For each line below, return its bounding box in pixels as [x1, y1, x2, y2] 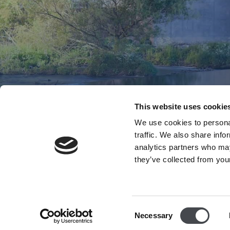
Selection [134, 217, 166, 226]
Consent [134, 204, 163, 214]
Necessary [135, 211, 173, 220]
